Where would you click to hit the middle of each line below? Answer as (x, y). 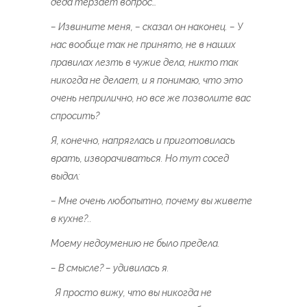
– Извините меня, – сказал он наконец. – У (147, 27)
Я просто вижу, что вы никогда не (131, 293)
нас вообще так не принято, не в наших (143, 45)
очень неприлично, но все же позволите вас (151, 98)
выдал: (65, 176)
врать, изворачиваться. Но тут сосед (140, 158)
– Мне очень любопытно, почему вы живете (151, 201)
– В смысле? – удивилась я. (110, 268)
